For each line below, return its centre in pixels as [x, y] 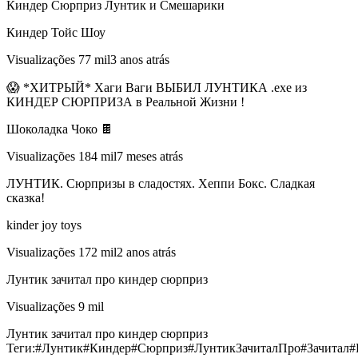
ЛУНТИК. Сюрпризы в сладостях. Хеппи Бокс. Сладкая [161, 184]
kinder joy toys [44, 225]
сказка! [26, 198]
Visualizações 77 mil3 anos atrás [88, 60]
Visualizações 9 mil [55, 307]
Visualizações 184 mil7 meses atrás [95, 157]
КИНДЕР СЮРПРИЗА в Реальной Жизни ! [125, 102]
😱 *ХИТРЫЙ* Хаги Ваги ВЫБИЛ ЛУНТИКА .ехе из [157, 88]
